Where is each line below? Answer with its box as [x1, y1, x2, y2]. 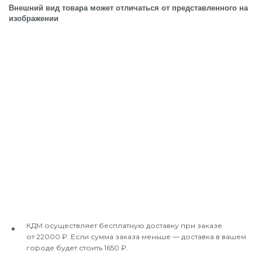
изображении [9, 14, 58, 23]
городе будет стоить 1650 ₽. [26, 243, 128, 252]
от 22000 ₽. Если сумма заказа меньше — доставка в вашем [26, 232, 246, 241]
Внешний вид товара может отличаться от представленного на [9, 4, 248, 12]
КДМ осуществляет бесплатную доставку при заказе [26, 221, 222, 230]
